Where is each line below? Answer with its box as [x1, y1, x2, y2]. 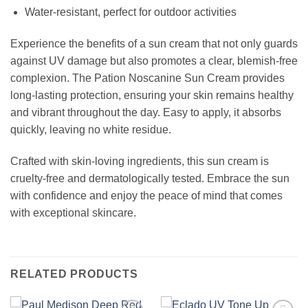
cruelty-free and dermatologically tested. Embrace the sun [10, 172, 289, 184]
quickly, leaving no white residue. [10, 124, 171, 136]
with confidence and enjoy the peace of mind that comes [10, 189, 283, 201]
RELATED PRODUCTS [10, 267, 138, 280]
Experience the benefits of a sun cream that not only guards [10, 38, 298, 50]
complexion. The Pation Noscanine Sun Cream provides [10, 72, 285, 85]
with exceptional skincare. [10, 206, 136, 219]
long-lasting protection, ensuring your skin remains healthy [10, 89, 294, 102]
